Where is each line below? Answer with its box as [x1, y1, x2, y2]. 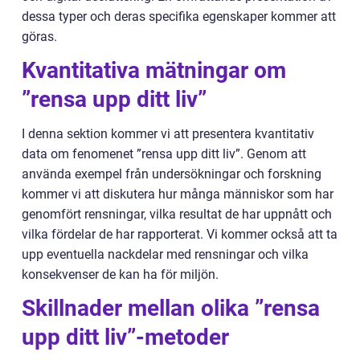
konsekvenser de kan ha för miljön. [22, 267, 219, 283]
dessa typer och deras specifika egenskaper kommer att [22, 9, 336, 25]
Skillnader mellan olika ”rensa [22, 295, 320, 322]
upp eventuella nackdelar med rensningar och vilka [22, 247, 309, 263]
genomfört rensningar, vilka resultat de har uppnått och [22, 207, 332, 223]
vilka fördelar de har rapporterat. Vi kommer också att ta [22, 227, 337, 243]
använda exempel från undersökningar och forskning [22, 166, 321, 182]
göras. [22, 29, 57, 45]
